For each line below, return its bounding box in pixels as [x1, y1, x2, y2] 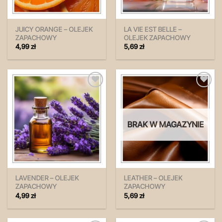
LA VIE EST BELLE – [124, 25, 182, 33]
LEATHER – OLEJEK [124, 174, 183, 182]
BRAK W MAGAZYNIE [127, 119, 204, 130]
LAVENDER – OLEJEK [15, 174, 79, 182]
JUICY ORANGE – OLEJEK [15, 25, 93, 33]
